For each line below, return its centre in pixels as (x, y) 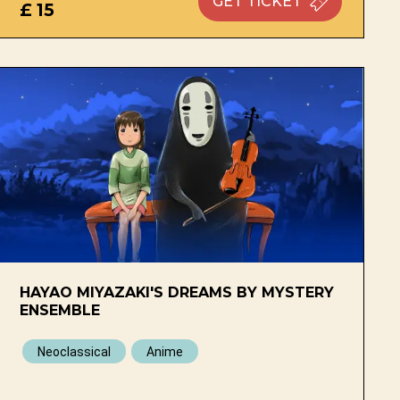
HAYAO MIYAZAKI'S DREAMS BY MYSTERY (177, 292)
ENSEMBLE (60, 310)
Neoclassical (75, 351)
